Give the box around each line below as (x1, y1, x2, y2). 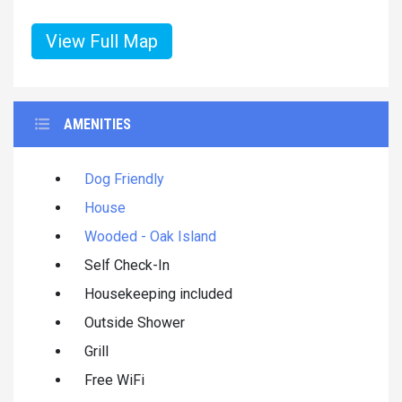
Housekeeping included (84, 284, 232, 302)
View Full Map (46, 30, 158, 52)
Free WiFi (84, 371, 144, 389)
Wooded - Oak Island (84, 227, 216, 245)
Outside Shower (84, 313, 185, 331)
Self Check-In (84, 256, 170, 274)
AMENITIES (64, 115, 131, 133)
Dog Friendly (84, 170, 164, 188)
